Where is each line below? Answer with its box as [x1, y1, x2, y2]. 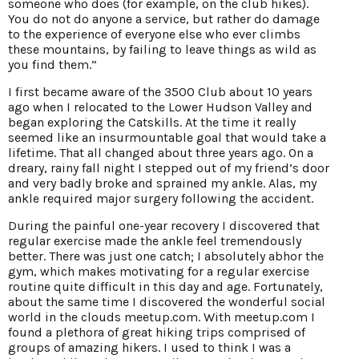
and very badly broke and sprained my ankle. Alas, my [8, 175, 317, 192]
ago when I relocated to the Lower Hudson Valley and [8, 99, 313, 115]
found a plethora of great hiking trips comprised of [8, 325, 305, 341]
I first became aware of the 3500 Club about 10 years [8, 84, 313, 100]
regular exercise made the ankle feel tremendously [8, 233, 301, 249]
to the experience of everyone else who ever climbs [8, 26, 301, 42]
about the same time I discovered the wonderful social [8, 294, 325, 310]
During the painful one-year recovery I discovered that [8, 218, 320, 234]
